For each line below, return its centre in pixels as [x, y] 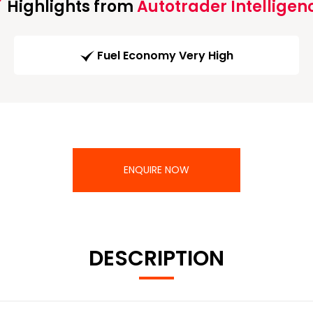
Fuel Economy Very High [165, 56]
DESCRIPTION [156, 259]
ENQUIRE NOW [156, 170]
